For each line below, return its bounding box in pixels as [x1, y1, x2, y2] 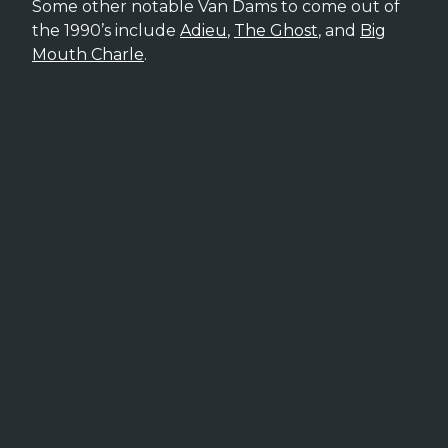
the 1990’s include [32, 21, 180, 41]
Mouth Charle [32, 45, 144, 65]
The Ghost [234, 21, 318, 41]
